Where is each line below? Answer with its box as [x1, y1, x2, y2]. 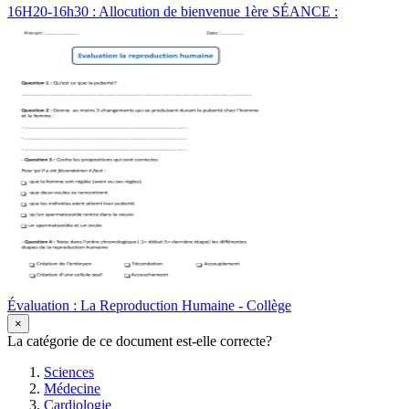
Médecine [44, 381, 100, 397]
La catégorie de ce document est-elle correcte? [7, 333, 272, 350]
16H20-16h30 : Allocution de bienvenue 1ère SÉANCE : [7, 4, 338, 20]
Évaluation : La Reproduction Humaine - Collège [7, 298, 291, 314]
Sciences [44, 364, 94, 381]
